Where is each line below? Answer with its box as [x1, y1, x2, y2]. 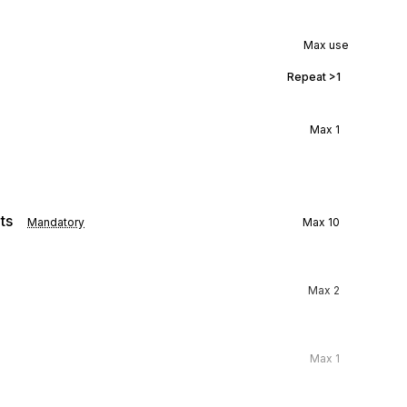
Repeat [287, 70, 329, 84]
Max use [303, 38, 349, 52]
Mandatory [27, 215, 84, 229]
